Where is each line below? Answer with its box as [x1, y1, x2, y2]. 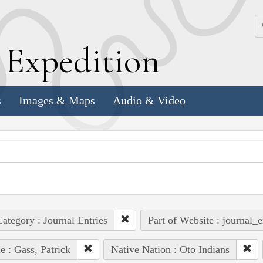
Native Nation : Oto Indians [110, 243, 230, 255]
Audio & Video [113, 94, 186, 107]
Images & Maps [19, 94, 95, 107]
